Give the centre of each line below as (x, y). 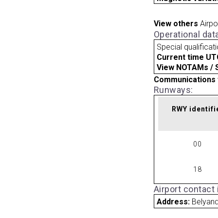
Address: (174, 201)
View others (176, 24)
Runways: (173, 90)
